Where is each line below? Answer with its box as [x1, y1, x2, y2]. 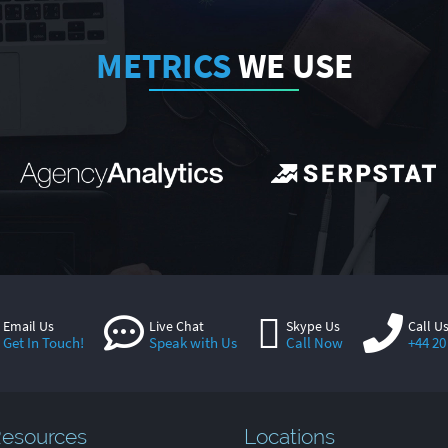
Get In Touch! [2, 333, 84, 353]
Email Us [2, 317, 54, 336]
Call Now [285, 333, 343, 353]
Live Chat [148, 317, 204, 336]
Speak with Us [148, 333, 237, 353]
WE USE [230, 44, 353, 88]
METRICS [95, 44, 231, 88]
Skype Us [285, 317, 340, 336]
